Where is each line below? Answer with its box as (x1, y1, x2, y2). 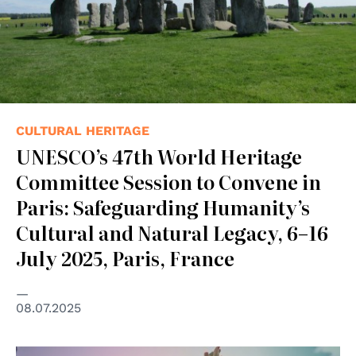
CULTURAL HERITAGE (16, 122, 149, 138)
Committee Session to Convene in (16, 167, 321, 195)
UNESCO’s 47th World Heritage (16, 141, 302, 170)
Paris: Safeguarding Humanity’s (16, 192, 310, 221)
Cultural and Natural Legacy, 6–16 (16, 218, 328, 246)
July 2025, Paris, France (16, 243, 234, 272)
